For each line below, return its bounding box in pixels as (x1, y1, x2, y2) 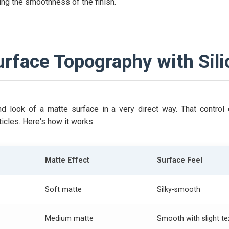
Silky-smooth (157, 185, 200, 194)
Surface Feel (157, 156, 202, 165)
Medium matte (45, 214, 94, 223)
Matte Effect (45, 156, 89, 165)
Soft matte (45, 185, 82, 194)
